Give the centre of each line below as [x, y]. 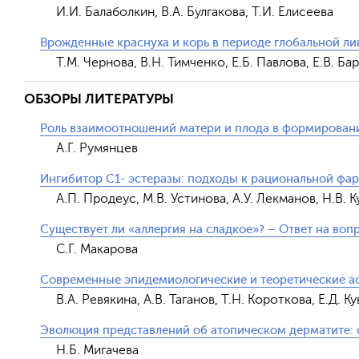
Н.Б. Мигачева [97, 350]
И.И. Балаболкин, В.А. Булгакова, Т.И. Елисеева [195, 12]
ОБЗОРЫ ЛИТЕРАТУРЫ [99, 99]
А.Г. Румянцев [97, 148]
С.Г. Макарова [97, 249]
